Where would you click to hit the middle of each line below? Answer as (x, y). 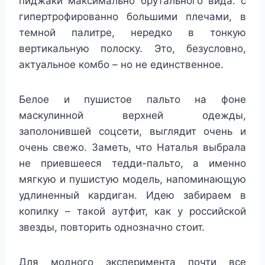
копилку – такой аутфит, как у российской (132, 211)
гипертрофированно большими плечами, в (132, 16)
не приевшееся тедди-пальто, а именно (132, 163)
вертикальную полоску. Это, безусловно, (132, 48)
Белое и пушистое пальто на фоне (132, 99)
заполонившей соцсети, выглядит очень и (132, 131)
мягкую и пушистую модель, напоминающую (132, 179)
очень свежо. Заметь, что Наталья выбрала (132, 147)
